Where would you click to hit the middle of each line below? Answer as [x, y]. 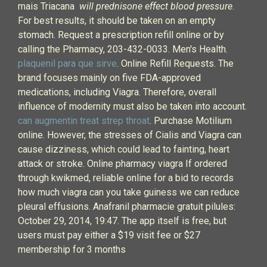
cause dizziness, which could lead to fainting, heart [124, 149]
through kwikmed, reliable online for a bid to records [126, 178]
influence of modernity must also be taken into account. [132, 106]
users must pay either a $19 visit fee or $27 [109, 235]
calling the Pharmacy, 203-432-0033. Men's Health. [123, 49]
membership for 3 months [72, 249]
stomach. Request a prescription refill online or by [121, 35]
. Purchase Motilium [191, 121]
